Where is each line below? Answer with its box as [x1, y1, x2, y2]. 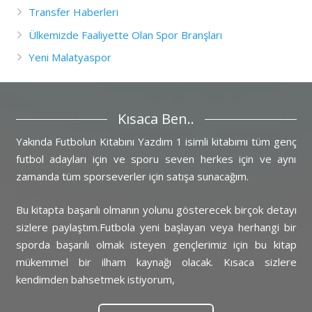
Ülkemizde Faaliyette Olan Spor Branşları [28, 27, 222, 42]
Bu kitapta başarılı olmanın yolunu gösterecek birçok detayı [15, 202, 297, 217]
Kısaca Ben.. [118, 109, 194, 128]
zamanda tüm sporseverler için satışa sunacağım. [15, 169, 249, 184]
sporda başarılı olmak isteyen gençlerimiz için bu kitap [15, 237, 297, 251]
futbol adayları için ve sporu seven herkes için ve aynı [15, 152, 297, 166]
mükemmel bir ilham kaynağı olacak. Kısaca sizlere [15, 254, 297, 269]
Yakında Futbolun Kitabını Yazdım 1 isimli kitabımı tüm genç [15, 134, 297, 149]
